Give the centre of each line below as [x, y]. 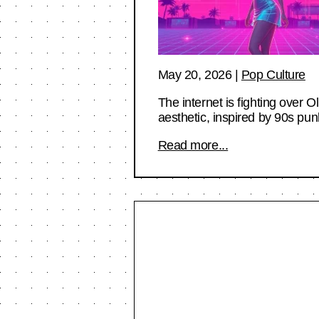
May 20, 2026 [195, 74]
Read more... [193, 145]
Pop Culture [273, 74]
